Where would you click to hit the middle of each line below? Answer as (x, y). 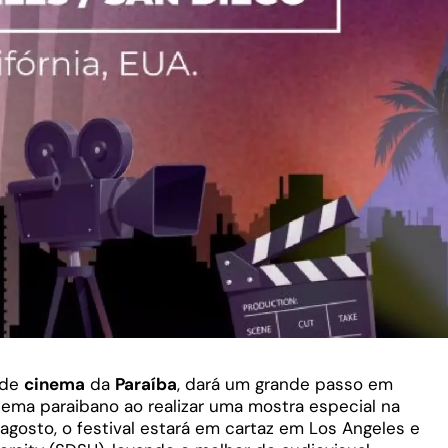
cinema (54, 384)
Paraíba (146, 384)
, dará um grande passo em (285, 384)
